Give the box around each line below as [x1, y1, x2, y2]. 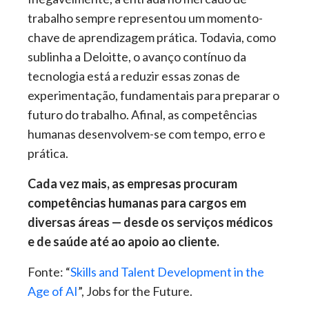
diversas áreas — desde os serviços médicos [28, 215, 273, 230]
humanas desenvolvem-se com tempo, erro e [28, 126, 266, 142]
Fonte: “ [28, 264, 70, 280]
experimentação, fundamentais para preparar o [28, 88, 279, 103]
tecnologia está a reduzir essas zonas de [28, 68, 240, 84]
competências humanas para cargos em [28, 195, 246, 211]
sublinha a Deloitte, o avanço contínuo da [28, 49, 246, 65]
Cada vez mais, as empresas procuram [28, 176, 237, 192]
